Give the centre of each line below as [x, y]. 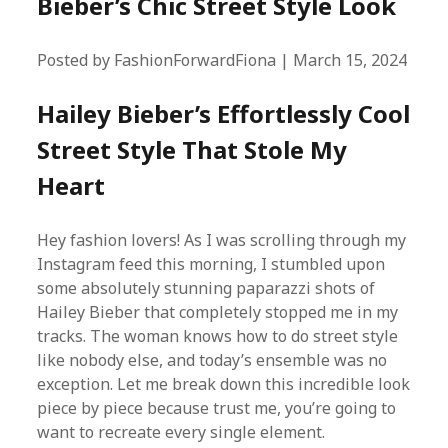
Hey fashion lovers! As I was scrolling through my [222, 240]
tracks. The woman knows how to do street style [218, 336]
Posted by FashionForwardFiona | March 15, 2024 [222, 60]
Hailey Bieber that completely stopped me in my [218, 312]
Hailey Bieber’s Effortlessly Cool [224, 113]
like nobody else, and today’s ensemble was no [212, 360]
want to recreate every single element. [181, 432]
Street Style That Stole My [192, 149]
